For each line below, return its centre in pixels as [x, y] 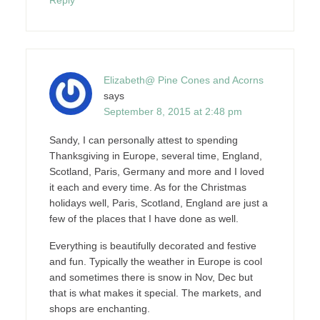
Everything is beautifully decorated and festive [152, 245]
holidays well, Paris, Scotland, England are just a [158, 202]
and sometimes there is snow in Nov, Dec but [151, 277]
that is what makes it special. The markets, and [155, 292]
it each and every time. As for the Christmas [147, 187]
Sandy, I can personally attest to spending [143, 140]
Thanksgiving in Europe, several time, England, [155, 155]
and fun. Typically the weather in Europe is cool [155, 261]
